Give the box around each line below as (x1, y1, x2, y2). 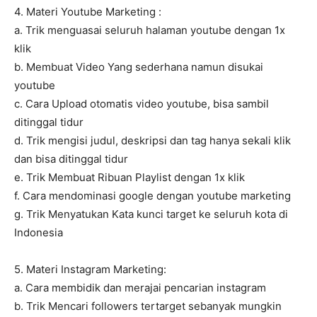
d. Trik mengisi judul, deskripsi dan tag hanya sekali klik (14, 134, 291, 148)
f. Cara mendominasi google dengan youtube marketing (14, 189, 291, 203)
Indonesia (14, 226, 63, 240)
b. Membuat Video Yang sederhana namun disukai (14, 60, 263, 74)
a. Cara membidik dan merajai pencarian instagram (14, 281, 266, 295)
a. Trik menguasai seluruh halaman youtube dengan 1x (14, 23, 285, 38)
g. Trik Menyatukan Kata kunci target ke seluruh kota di (14, 207, 288, 221)
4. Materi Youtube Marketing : (14, 5, 161, 19)
